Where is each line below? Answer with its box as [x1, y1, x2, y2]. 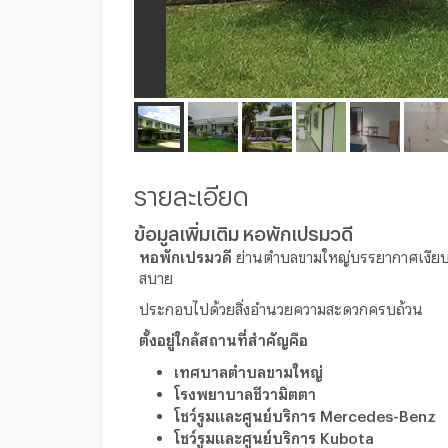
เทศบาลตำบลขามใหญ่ [174, 362, 323, 375]
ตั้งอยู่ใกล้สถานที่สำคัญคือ [139, 330, 308, 343]
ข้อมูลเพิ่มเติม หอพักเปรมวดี [134, 222, 353, 237]
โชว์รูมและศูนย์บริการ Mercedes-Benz [174, 406, 436, 419]
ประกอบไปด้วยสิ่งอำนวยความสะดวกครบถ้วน [139, 299, 423, 312]
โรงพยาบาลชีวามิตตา [174, 384, 316, 397]
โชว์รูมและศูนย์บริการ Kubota [174, 428, 374, 441]
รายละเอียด [134, 181, 249, 201]
